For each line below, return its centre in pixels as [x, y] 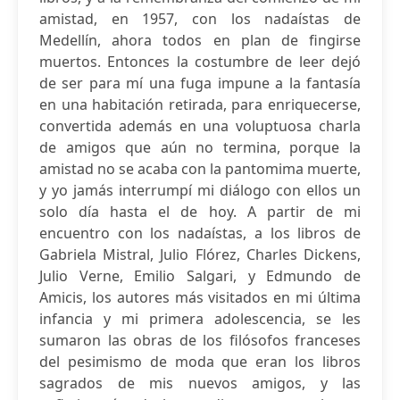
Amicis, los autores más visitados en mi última [200, 297]
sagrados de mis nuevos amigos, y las [200, 383]
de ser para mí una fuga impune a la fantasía [200, 83]
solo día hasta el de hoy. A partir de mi [200, 212]
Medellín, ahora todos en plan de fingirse [200, 40]
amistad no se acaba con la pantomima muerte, [200, 169]
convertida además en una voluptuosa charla [200, 126]
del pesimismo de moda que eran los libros [200, 362]
